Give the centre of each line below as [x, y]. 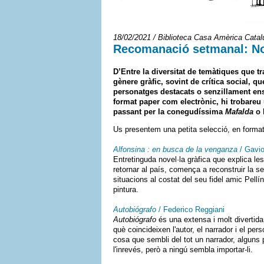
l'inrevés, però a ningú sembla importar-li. [183, 250]
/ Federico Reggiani [190, 209]
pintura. [126, 189]
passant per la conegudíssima [169, 112]
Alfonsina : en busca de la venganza [175, 149]
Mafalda [239, 112]
